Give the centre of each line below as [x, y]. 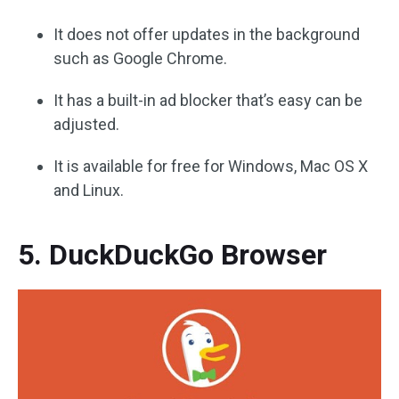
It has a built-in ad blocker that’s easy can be [208, 100]
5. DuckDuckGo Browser [172, 255]
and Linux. [89, 190]
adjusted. [86, 124]
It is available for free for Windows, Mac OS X [211, 166]
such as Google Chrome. [140, 58]
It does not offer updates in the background [207, 34]
